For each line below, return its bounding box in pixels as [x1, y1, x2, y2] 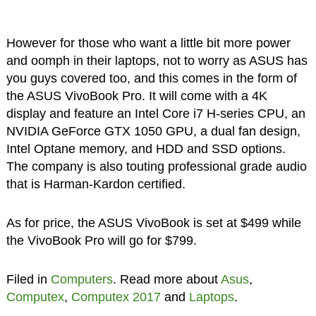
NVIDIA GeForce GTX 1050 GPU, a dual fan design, [6, 123, 300, 138]
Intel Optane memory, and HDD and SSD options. [6, 141, 286, 156]
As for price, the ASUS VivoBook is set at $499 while [6, 215, 301, 230]
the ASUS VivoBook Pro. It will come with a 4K [6, 88, 267, 103]
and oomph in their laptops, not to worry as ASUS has [6, 53, 308, 68]
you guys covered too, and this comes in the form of [6, 71, 297, 85]
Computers [50, 272, 113, 286]
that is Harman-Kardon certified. [6, 176, 186, 191]
